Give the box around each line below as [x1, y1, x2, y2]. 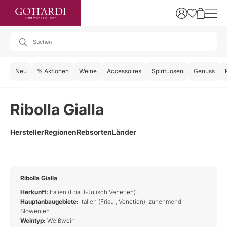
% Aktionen [37, 67, 69, 75]
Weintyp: [20, 217, 46, 224]
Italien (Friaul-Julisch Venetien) [48, 188, 136, 196]
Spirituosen [152, 67, 183, 75]
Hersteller [10, 128, 44, 136]
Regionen [44, 128, 77, 136]
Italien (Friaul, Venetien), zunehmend [79, 198, 181, 205]
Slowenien [20, 207, 50, 215]
